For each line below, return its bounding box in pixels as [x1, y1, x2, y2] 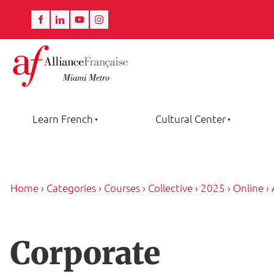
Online [233, 181, 264, 195]
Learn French [32, 112, 93, 125]
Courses [104, 181, 140, 195]
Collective [148, 181, 193, 195]
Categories [46, 181, 96, 195]
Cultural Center [155, 112, 226, 125]
